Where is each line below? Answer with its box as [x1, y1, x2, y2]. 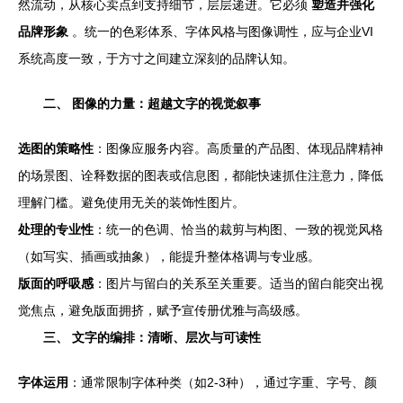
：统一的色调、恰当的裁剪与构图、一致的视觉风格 [94, 222, 383, 237]
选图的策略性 [18, 141, 94, 156]
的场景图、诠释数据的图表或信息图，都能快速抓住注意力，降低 [18, 168, 383, 183]
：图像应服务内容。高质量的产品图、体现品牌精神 [94, 141, 383, 156]
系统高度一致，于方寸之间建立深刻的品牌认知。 [18, 51, 295, 66]
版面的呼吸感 [18, 276, 94, 291]
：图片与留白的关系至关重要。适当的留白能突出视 [94, 276, 383, 291]
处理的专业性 [18, 222, 94, 237]
